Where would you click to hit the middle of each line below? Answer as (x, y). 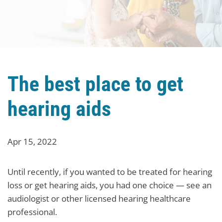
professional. (33, 212)
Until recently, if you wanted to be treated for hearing (110, 172)
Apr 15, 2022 (32, 141)
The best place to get (95, 84)
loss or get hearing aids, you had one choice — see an (110, 185)
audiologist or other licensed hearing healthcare (99, 198)
